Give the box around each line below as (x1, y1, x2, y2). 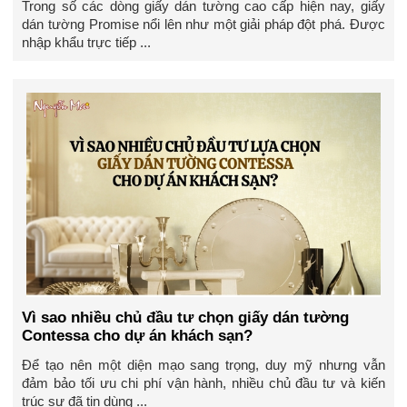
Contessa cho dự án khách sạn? (22, 326, 253, 344)
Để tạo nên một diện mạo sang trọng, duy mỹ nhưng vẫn (22, 357, 385, 373)
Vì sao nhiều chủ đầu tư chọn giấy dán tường (22, 308, 350, 326)
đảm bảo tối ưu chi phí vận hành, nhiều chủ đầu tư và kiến (22, 375, 385, 392)
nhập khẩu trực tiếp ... (22, 35, 152, 51)
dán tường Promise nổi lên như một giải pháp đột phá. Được (22, 16, 385, 33)
